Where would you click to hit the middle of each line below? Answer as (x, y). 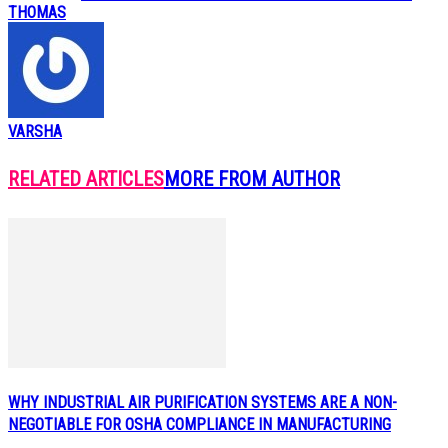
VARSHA (35, 131)
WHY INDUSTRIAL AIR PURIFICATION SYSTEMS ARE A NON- (202, 402)
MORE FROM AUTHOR (252, 179)
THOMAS (37, 12)
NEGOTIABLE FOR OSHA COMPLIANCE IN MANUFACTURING (199, 424)
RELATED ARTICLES (86, 179)
